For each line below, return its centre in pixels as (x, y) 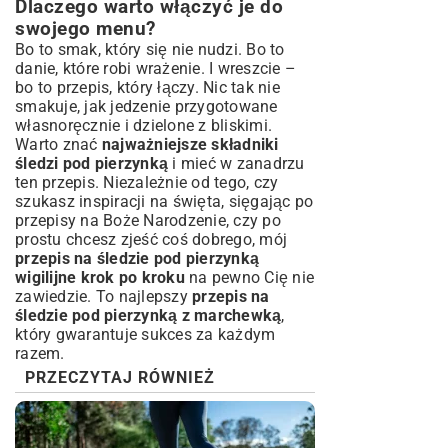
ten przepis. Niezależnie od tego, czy (147, 182)
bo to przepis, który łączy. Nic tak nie (147, 87)
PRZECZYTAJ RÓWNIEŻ (120, 377)
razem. (40, 353)
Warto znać (58, 144)
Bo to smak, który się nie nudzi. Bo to (150, 49)
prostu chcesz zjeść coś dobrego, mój (151, 239)
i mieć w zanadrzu (236, 163)
